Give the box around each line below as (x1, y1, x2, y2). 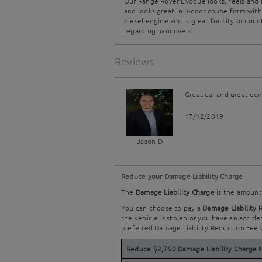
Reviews (115, 54, 154, 68)
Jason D (137, 136, 163, 146)
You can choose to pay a (121, 203, 203, 212)
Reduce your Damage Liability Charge (121, 171, 243, 181)
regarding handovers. (124, 26, 194, 35)
